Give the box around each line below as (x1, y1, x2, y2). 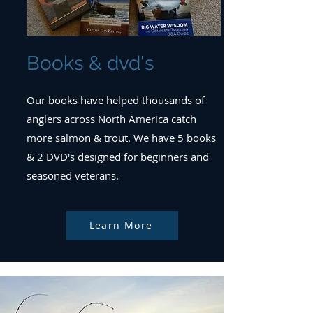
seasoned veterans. (27, 168, 119, 182)
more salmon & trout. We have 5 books (27, 130, 216, 145)
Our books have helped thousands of (27, 92, 205, 107)
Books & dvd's (27, 51, 154, 75)
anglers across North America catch (27, 111, 196, 126)
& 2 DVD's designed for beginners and (27, 149, 209, 163)
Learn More (89, 219, 153, 233)
